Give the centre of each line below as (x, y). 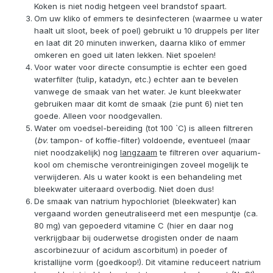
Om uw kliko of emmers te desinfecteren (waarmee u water (148, 19)
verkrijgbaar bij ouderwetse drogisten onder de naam (136, 238)
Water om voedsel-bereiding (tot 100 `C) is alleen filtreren (144, 128)
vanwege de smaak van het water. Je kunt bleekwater (138, 92)
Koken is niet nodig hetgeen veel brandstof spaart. (130, 6)
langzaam (139, 153)
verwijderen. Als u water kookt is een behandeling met (138, 177)
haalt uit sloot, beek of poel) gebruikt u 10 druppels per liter (147, 31)
